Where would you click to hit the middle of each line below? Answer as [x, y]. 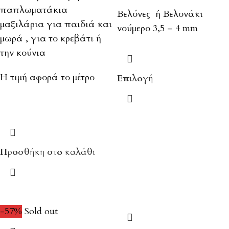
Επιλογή [135, 79]
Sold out [41, 212]
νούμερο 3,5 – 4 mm [157, 29]
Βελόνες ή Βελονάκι [160, 14]
